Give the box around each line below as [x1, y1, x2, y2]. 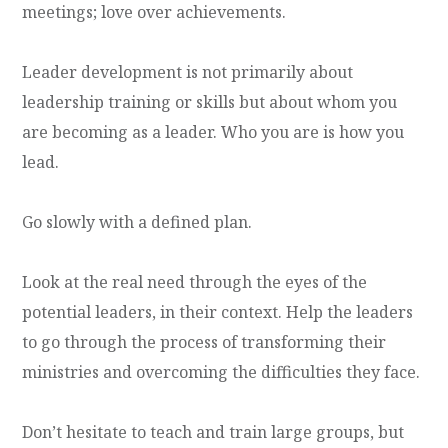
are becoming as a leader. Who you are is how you [22, 120, 405, 143]
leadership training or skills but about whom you [22, 90, 398, 113]
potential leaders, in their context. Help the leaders [22, 300, 414, 323]
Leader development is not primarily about [22, 60, 354, 83]
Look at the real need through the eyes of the [22, 270, 368, 293]
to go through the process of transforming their [22, 330, 387, 353]
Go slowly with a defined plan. [22, 210, 253, 233]
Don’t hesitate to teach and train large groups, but [22, 420, 405, 443]
